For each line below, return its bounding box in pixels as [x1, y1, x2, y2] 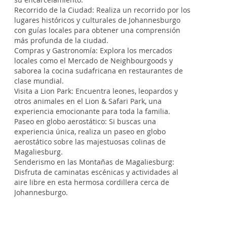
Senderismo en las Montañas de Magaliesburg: [14, 157, 174, 167]
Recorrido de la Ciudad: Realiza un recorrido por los [14, 5, 191, 15]
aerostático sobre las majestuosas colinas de [14, 137, 166, 146]
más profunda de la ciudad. [14, 35, 108, 45]
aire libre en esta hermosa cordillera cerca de [14, 177, 169, 187]
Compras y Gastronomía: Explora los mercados [14, 46, 172, 55]
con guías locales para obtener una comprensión [14, 25, 180, 35]
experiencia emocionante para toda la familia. [14, 106, 170, 116]
